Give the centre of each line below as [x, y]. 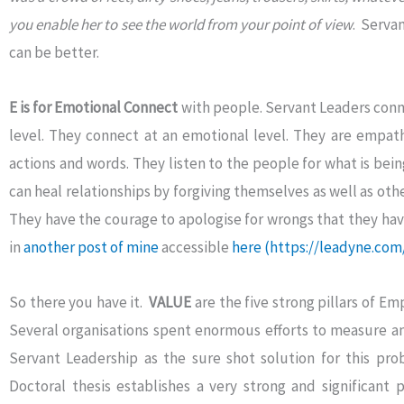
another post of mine [91, 247]
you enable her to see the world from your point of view [181, 24]
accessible [195, 247]
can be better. [54, 52]
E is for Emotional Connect [94, 107]
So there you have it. [79, 302]
